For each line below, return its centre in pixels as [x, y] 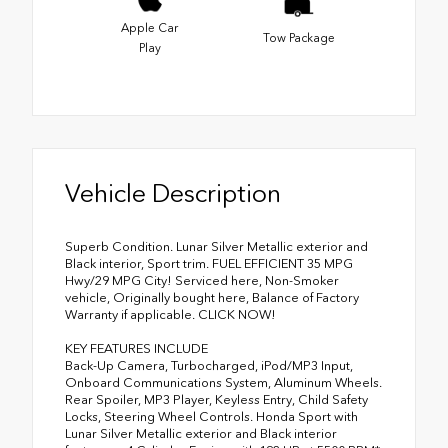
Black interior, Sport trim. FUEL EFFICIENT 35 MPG [209, 264]
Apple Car [149, 28]
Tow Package [298, 38]
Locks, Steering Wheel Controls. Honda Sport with [211, 417]
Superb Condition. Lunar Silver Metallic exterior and [216, 247]
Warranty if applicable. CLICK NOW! [170, 315]
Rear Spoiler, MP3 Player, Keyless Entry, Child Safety [216, 400]
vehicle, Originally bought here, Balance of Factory [212, 298]
